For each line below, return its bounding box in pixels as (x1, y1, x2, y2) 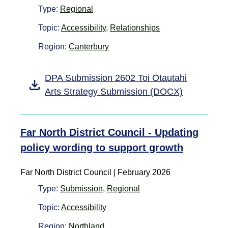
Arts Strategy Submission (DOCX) (45, 86, 183, 97)
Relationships (110, 23, 160, 32)
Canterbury (69, 42, 109, 51)
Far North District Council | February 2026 (20, 167, 170, 177)
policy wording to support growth (20, 141, 183, 153)
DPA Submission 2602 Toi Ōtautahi (45, 72, 187, 83)
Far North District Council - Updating (20, 126, 198, 138)
